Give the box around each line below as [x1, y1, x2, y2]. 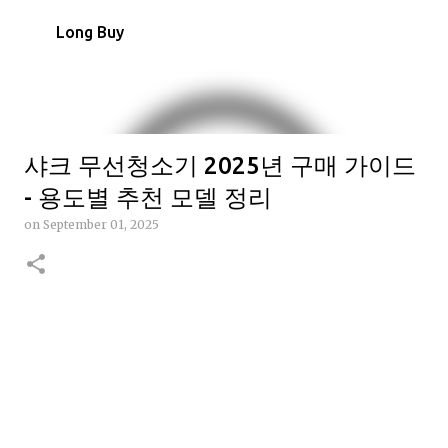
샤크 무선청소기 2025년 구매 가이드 [24, 152, 416, 179]
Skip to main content [149, 16, 299, 34]
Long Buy [56, 23, 124, 41]
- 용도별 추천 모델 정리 [24, 184, 272, 211]
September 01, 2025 [43, 217, 159, 232]
